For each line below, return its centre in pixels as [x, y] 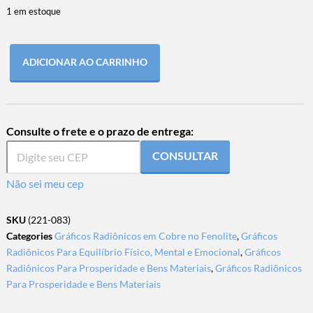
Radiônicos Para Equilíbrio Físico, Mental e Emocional [123, 252]
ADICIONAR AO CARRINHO [85, 62]
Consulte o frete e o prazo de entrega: [100, 131]
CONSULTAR [185, 156]
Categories [29, 235]
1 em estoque [33, 12]
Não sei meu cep [45, 183]
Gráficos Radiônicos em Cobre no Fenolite [145, 235]
